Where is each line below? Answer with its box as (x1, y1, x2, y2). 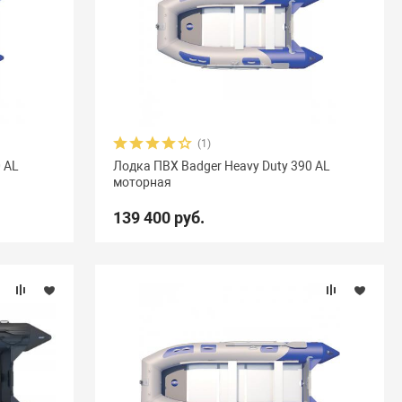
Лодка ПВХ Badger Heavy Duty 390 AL (112, 159, 330, 173)
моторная (112, 175, 171, 189)
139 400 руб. (112, 208, 205, 227)
